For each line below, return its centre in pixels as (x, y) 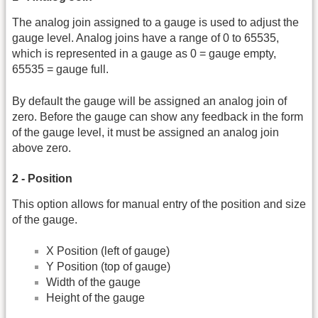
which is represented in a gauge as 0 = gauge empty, (144, 54)
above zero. (42, 148)
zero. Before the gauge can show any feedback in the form (158, 116)
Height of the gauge (95, 298)
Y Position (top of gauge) (108, 267)
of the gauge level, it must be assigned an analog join (146, 132)
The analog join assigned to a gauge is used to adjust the (155, 23)
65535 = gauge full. (60, 70)
